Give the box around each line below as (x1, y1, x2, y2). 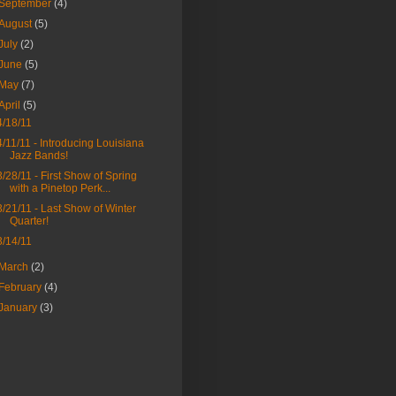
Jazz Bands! (9, 149, 68, 162)
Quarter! (9, 215, 49, 227)
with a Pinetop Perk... (9, 182, 110, 194)
